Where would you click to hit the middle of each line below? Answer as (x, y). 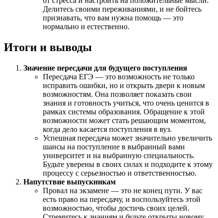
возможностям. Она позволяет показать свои (117, 94)
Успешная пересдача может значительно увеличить (127, 138)
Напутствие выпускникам (70, 182)
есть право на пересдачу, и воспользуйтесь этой (122, 199)
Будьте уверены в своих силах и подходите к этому (128, 164)
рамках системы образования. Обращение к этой (124, 111)
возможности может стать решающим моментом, (124, 120)
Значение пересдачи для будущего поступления (105, 68)
